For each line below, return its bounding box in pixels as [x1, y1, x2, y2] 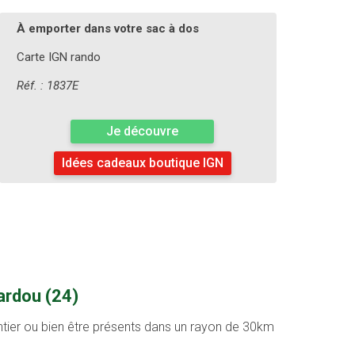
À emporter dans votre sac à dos [16, 21, 199, 36]
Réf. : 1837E [16, 78, 78, 94]
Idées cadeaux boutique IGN [61, 155, 223, 171]
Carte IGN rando [16, 50, 101, 65]
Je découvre [106, 124, 178, 139]
